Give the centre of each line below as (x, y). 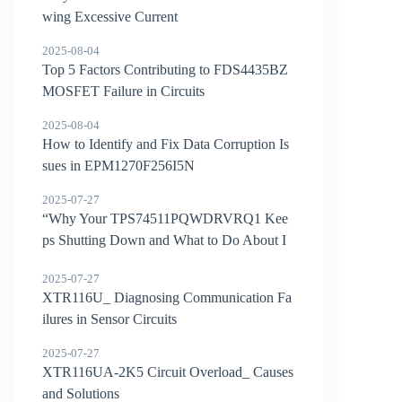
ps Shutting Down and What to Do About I (165, 240)
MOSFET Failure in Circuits (124, 91)
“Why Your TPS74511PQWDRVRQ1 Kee (166, 218)
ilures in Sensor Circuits (110, 319)
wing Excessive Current (110, 17)
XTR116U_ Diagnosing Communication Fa (167, 297)
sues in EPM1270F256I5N (119, 166)
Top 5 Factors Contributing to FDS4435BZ (166, 70)
